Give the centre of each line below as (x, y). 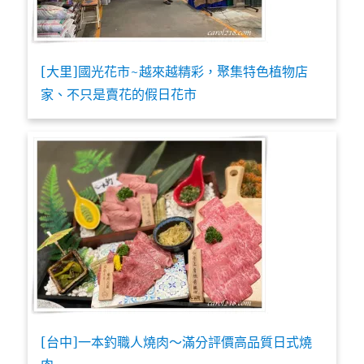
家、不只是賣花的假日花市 (119, 94)
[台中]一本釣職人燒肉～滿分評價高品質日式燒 (177, 342)
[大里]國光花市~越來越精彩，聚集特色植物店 (175, 71)
